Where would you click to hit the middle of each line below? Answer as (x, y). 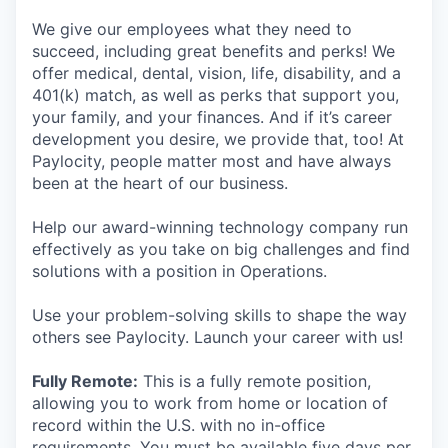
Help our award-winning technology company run (220, 227)
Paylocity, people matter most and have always (211, 161)
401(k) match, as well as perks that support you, (215, 95)
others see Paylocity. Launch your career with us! (217, 337)
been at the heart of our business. (160, 183)
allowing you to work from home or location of (210, 403)
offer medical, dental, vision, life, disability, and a (216, 73)
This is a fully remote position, (254, 381)
